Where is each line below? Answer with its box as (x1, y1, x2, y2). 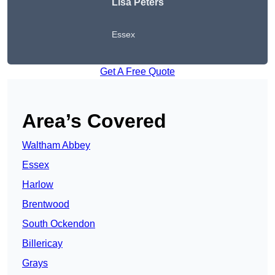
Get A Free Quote (100, 66, 175, 77)
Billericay (22, 238, 63, 249)
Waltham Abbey (22, 140, 90, 151)
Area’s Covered (22, 110, 166, 133)
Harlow (22, 179, 53, 190)
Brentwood (22, 199, 69, 210)
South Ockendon (22, 219, 95, 230)
